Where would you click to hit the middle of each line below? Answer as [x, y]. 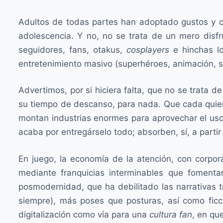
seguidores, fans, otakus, [72, 50]
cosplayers [148, 50]
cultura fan [171, 214]
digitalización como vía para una [84, 214]
